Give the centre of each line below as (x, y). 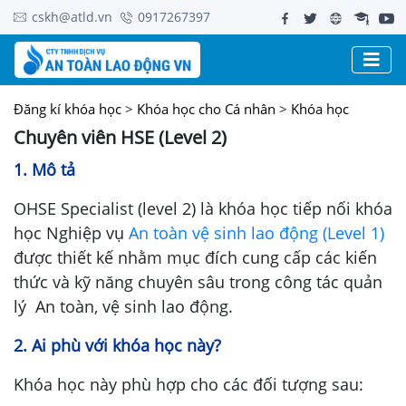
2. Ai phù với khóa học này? (117, 346)
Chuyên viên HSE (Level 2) (120, 138)
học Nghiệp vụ (71, 233)
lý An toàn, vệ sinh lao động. (126, 307)
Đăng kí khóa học (68, 109)
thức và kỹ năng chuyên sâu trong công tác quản (198, 282)
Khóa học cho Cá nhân (206, 109)
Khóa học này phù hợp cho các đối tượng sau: (188, 385)
